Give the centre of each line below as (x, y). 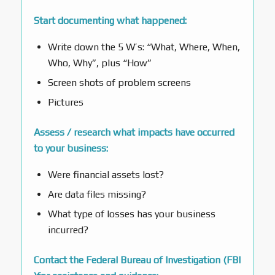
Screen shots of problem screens (119, 82)
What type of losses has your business (131, 214)
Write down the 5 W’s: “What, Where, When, (144, 47)
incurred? (68, 230)
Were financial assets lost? (106, 174)
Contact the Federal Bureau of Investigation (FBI (137, 260)
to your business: (71, 148)
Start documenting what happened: (110, 21)
